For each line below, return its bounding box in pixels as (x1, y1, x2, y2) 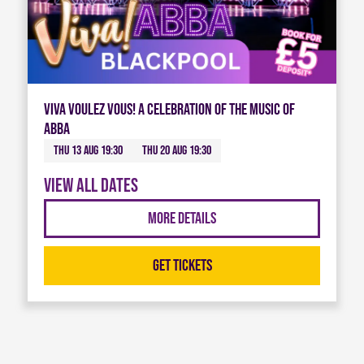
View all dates (43, 173, 138, 197)
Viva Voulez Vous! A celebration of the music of (43, 100, 295, 120)
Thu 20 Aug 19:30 (141, 142, 211, 158)
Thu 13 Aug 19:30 (53, 142, 123, 158)
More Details (148, 208, 216, 228)
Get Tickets (152, 255, 212, 275)
